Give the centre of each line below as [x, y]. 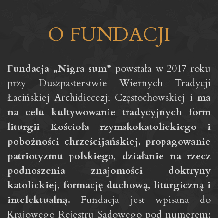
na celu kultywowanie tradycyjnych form [109, 112]
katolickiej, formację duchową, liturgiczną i [109, 185]
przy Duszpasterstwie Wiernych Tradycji [109, 83]
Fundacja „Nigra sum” [60, 69]
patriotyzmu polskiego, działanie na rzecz [109, 156]
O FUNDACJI [109, 35]
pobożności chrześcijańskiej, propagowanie [109, 142]
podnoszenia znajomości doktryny [109, 171]
